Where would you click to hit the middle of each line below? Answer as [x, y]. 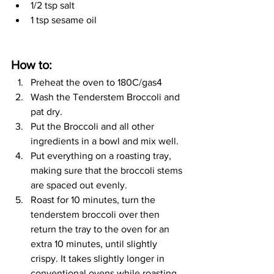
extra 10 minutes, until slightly [95, 244]
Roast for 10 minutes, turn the [94, 200]
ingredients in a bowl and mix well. [105, 141]
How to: [33, 65]
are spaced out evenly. [79, 185]
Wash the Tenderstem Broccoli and [106, 97]
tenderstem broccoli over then [96, 214]
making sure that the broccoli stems [108, 170]
